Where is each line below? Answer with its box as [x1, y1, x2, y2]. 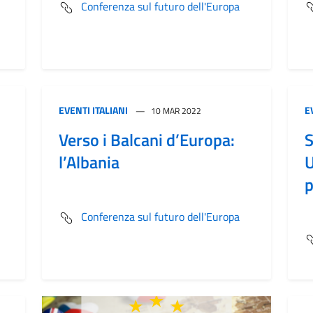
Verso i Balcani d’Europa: [59, 127, 235, 152]
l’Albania [59, 150, 119, 175]
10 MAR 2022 [151, 104, 201, 117]
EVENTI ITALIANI [59, 103, 128, 117]
